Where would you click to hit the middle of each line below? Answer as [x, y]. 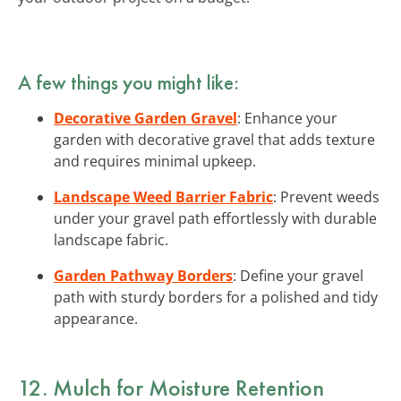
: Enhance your [287, 118]
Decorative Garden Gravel [145, 118]
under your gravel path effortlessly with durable [215, 218]
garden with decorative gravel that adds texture [214, 139]
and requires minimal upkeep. [155, 161]
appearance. [96, 318]
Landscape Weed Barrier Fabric [163, 196]
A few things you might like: [128, 82]
